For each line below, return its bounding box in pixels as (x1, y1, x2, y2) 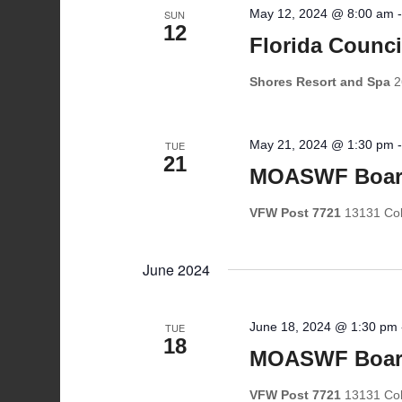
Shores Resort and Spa (249, 74, 395, 89)
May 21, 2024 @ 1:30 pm (249, 137, 395, 152)
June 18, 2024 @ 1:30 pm (249, 319, 398, 334)
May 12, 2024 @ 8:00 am (249, 6, 395, 21)
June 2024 (143, 259, 211, 280)
